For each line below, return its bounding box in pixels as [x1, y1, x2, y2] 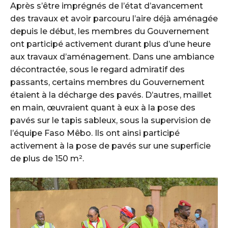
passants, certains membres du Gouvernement [10, 77, 205, 87]
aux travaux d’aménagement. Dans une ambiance [10, 51, 214, 62]
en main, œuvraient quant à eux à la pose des [10, 102, 195, 112]
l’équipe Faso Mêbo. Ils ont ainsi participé [10, 128, 180, 138]
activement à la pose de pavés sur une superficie [10, 140, 211, 151]
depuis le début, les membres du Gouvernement [10, 26, 209, 36]
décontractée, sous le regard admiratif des [10, 64, 185, 74]
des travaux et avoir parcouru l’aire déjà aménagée [10, 13, 218, 23]
